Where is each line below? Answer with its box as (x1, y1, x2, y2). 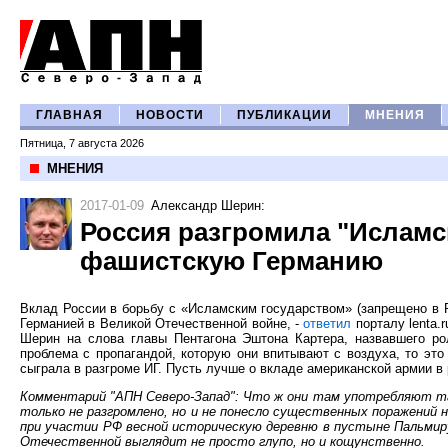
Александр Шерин (151, 198, 261, 213)
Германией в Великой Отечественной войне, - (20, 316, 304, 331)
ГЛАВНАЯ (36, 109, 103, 121)
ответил (303, 316, 352, 331)
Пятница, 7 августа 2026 (20, 137, 144, 149)
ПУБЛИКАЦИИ (237, 109, 332, 121)
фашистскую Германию (80, 247, 383, 275)
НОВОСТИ (136, 109, 204, 121)
